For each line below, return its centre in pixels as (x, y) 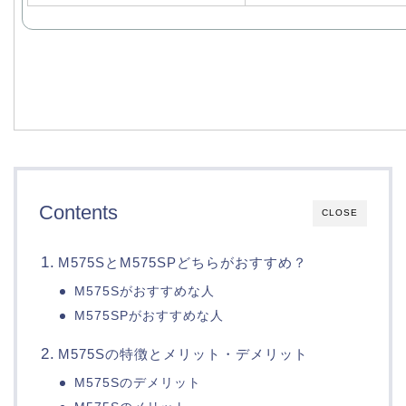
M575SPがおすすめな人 (150, 316)
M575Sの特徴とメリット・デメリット (183, 354)
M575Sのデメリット (138, 383)
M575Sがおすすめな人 (145, 292)
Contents (78, 213)
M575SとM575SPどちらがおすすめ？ (182, 263)
